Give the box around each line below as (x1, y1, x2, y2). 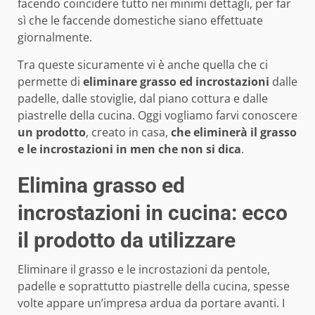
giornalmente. (18, 30, 92, 46)
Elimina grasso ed (18, 173, 185, 198)
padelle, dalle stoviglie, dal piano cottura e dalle (18, 91, 268, 107)
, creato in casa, (86, 124, 171, 141)
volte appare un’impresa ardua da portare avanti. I (18, 295, 285, 311)
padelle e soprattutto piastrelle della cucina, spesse (18, 278, 290, 295)
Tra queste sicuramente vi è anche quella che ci (18, 57, 268, 73)
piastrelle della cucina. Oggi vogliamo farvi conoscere (18, 108, 297, 124)
